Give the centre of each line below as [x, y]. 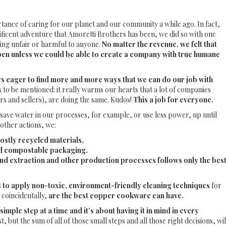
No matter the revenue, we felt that [159, 44]
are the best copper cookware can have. [115, 195]
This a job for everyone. [173, 100]
